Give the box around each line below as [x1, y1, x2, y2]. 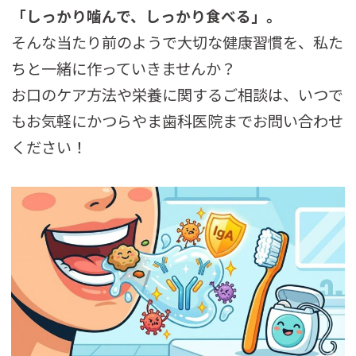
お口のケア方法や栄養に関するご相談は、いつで [11, 83, 344, 106]
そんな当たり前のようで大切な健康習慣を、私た [11, 30, 344, 53]
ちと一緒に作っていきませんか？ [11, 56, 237, 79]
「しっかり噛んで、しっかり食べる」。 [11, 4, 282, 26]
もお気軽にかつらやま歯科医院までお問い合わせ [11, 109, 344, 132]
